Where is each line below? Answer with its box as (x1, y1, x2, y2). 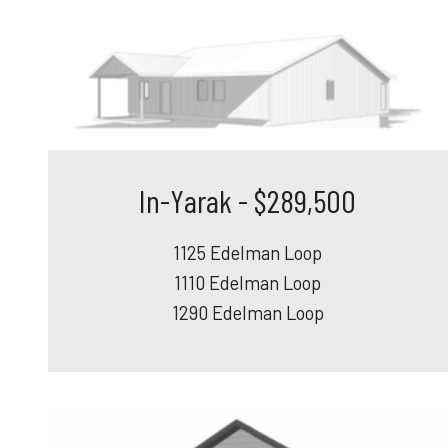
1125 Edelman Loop (173, 241, 323, 264)
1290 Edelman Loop (171, 301, 324, 324)
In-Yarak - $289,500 (139, 180, 357, 219)
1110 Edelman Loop (174, 271, 322, 294)
